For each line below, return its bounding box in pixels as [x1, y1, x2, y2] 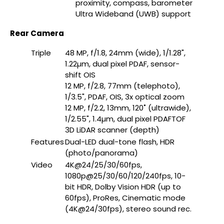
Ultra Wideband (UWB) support [75, 8, 191, 19]
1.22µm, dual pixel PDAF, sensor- [65, 58, 179, 69]
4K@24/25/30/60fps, [65, 159, 142, 170]
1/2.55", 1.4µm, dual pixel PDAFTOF [65, 113, 185, 124]
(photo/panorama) [65, 147, 138, 158]
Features [31, 136, 64, 147]
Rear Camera [10, 28, 64, 38]
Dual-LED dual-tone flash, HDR [65, 136, 174, 147]
